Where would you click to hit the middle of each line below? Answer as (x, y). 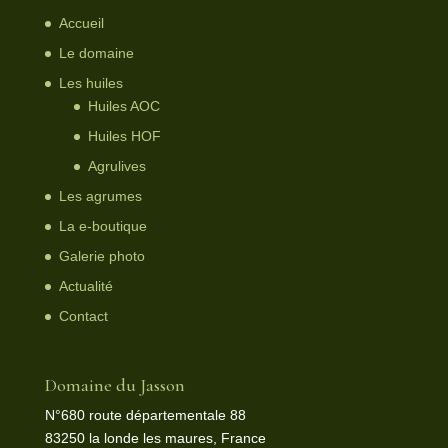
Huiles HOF (124, 136)
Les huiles (90, 83)
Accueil (81, 23)
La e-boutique (102, 226)
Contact (83, 316)
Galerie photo (101, 256)
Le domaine (96, 53)
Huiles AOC (123, 106)
